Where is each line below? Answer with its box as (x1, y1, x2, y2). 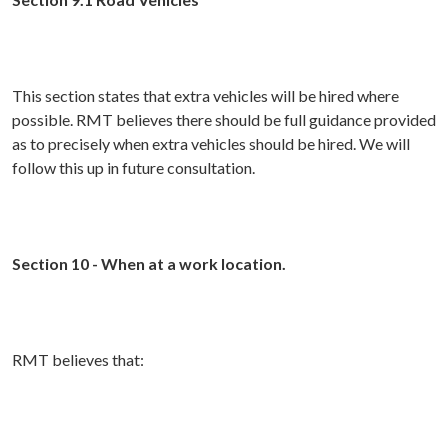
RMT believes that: (12, 350, 144, 370)
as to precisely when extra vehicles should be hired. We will (12, 134, 410, 154)
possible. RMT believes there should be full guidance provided (12, 110, 436, 130)
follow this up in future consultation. (12, 158, 255, 178)
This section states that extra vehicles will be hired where (12, 86, 399, 106)
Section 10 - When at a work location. (12, 254, 286, 274)
